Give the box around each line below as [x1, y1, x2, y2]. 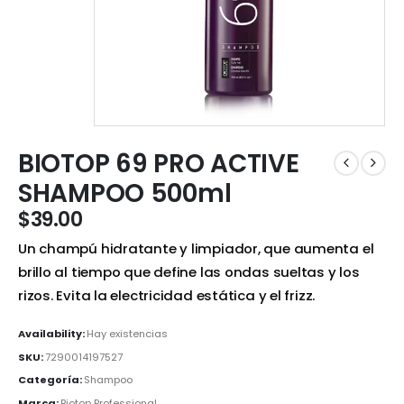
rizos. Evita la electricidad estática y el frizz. [18, 286, 316, 306]
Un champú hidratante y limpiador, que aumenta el [18, 239, 374, 259]
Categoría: [18, 372, 84, 388]
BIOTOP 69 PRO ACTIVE [18, 145, 299, 181]
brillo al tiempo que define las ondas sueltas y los [18, 262, 360, 282]
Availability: [18, 326, 87, 341]
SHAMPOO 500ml [18, 175, 232, 211]
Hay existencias [87, 326, 168, 341]
